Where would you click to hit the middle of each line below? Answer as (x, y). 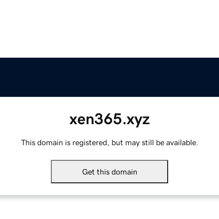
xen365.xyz (109, 119)
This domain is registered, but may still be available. (109, 142)
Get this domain (109, 172)
